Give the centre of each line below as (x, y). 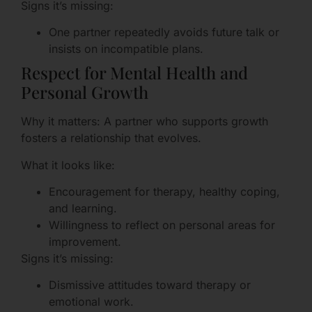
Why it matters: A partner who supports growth (145, 122)
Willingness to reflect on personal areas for (162, 225)
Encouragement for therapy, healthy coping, (164, 192)
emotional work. (91, 302)
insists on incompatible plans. (126, 49)
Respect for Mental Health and (134, 73)
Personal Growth (85, 92)
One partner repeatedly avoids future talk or (164, 32)
